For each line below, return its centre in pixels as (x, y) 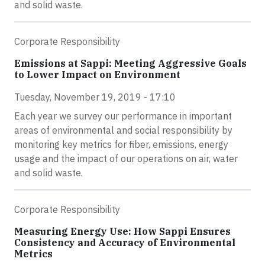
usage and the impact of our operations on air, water (126, 158)
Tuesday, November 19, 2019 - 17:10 (95, 97)
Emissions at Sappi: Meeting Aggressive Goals (130, 63)
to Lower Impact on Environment (97, 74)
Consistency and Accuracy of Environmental (125, 242)
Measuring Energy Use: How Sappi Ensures (122, 231)
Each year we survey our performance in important (123, 116)
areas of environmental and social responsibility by (123, 130)
